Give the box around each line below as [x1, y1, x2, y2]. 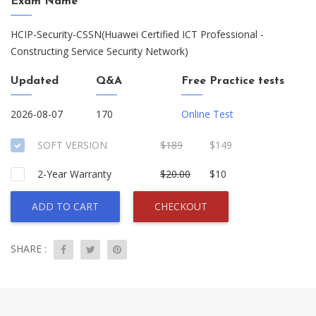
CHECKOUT [154, 200, 207, 213]
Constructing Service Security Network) [11, 44, 188, 58]
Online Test [181, 107, 234, 121]
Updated [11, 75, 59, 87]
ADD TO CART [32, 200, 99, 213]
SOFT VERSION [37, 138, 107, 152]
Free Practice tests [181, 75, 285, 87]
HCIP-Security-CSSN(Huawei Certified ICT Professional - [11, 28, 264, 41]
